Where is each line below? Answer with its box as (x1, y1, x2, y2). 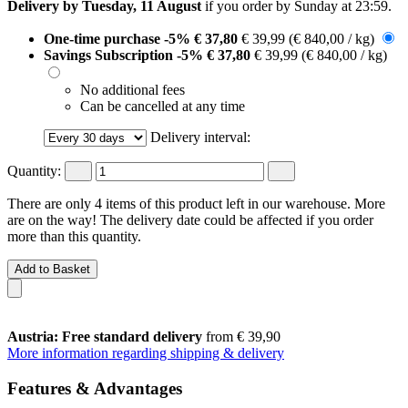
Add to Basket (15, 261, 90, 276)
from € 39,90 (202, 328, 280, 344)
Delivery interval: (150, 128, 250, 145)
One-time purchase (44, 30, 164, 46)
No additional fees (80, 81, 185, 97)
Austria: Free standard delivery (7, 328, 202, 344)
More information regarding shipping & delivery (7, 344, 284, 361)
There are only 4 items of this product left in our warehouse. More (7, 195, 385, 211)
